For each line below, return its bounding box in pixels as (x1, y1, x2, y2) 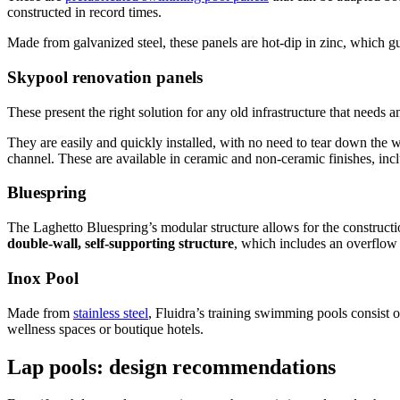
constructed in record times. (7, 4, 162, 21)
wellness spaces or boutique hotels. (7, 321, 204, 337)
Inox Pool (7, 268, 79, 287)
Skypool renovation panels (7, 68, 203, 87)
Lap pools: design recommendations (7, 354, 336, 379)
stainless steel (73, 304, 148, 321)
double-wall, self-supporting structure (7, 236, 234, 252)
